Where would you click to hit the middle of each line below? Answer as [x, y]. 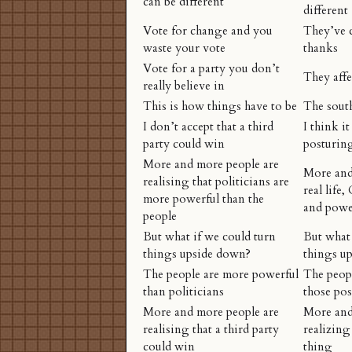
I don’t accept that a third [208, 127]
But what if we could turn [209, 237]
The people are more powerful [221, 275]
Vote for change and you [208, 31]
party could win [184, 145]
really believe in [184, 86]
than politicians [183, 292]
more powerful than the [203, 200]
